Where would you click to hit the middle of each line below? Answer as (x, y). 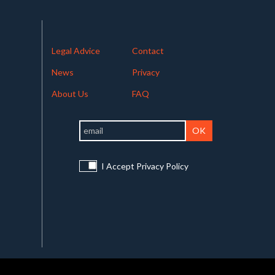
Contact (148, 51)
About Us (70, 94)
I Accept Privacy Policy (144, 166)
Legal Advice (76, 51)
